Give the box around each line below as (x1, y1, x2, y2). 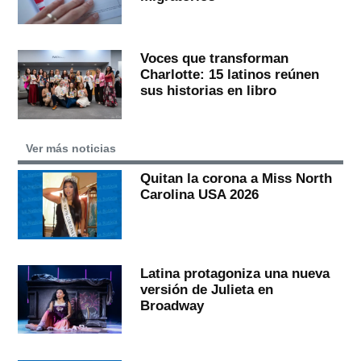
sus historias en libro (139, 82, 276, 99)
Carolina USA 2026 (139, 186, 259, 203)
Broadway (139, 297, 204, 313)
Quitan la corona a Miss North (139, 170, 332, 187)
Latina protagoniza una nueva (139, 264, 330, 281)
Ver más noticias (26, 142, 117, 156)
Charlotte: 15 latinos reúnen (139, 66, 319, 83)
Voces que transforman (139, 50, 288, 67)
